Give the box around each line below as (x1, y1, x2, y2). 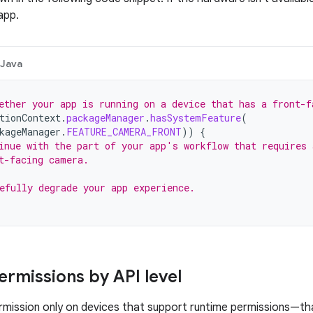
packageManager (66, 111, 145, 124)
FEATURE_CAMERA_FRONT (66, 125, 182, 138)
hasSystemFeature (150, 111, 241, 124)
